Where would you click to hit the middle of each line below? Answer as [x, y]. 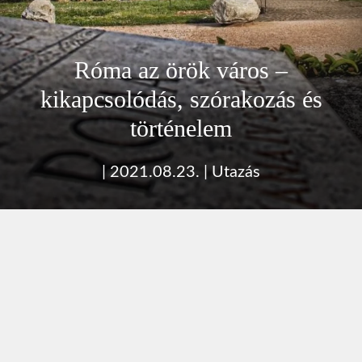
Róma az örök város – [181, 69]
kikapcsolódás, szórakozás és [181, 99]
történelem [181, 128]
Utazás [236, 172]
